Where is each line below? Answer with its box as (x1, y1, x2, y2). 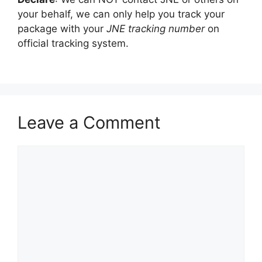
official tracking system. (18, 37, 129, 49)
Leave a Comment (18, 112, 161, 133)
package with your (18, 23, 106, 35)
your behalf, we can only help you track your (18, 8, 225, 20)
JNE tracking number (106, 23, 205, 35)
